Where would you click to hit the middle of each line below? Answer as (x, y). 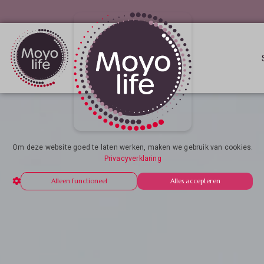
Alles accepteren (195, 181)
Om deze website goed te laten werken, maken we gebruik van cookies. (133, 148)
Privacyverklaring (133, 159)
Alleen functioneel (79, 181)
